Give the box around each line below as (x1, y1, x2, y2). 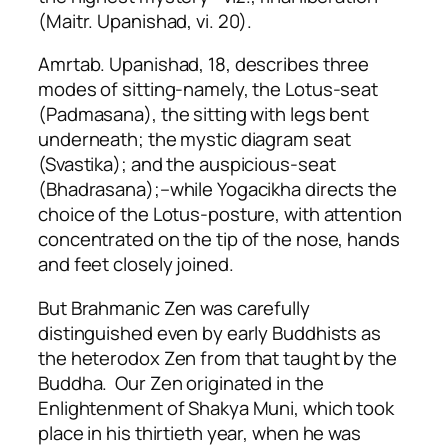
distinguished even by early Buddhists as (38, 319, 381, 346)
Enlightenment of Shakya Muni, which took (38, 394, 394, 421)
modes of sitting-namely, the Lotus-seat (38, 76, 379, 103)
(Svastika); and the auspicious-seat (38, 151, 336, 178)
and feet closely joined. (38, 251, 234, 278)
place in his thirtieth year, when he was (38, 419, 361, 446)
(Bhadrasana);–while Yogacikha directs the (38, 176, 397, 203)
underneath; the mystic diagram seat (38, 126, 351, 153)
